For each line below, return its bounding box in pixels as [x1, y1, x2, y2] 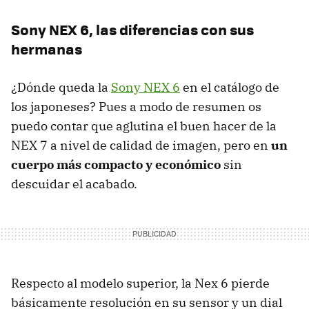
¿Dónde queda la [11, 79, 111, 95]
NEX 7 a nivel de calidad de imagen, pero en [11, 137, 271, 153]
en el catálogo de [180, 79, 279, 95]
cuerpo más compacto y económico [11, 156, 221, 172]
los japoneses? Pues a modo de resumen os [11, 98, 261, 114]
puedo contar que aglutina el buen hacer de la [11, 117, 277, 134]
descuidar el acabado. [11, 175, 137, 192]
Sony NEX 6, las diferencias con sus [11, 18, 254, 40]
